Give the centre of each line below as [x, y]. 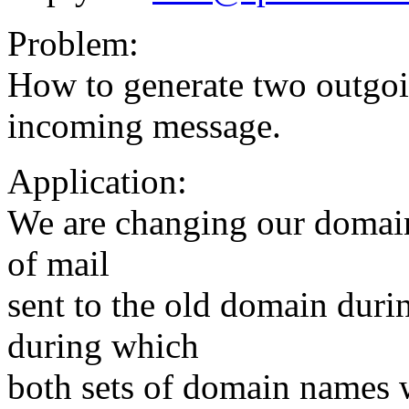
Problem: [73, 44]
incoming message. [144, 126]
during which [103, 346]
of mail [58, 264]
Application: [97, 182]
